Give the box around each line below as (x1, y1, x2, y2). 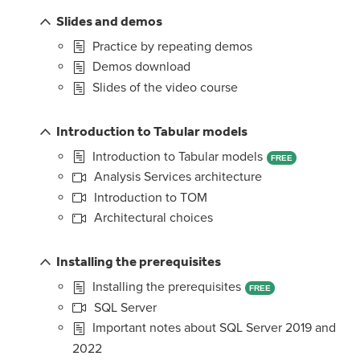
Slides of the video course (89, 79, 238, 96)
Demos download (89, 59, 190, 76)
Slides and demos (56, 12, 162, 29)
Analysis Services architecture (91, 169, 262, 186)
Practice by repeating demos (89, 38, 252, 55)
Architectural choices (91, 210, 213, 227)
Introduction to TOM (91, 189, 207, 206)
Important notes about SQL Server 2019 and (89, 320, 336, 337)
